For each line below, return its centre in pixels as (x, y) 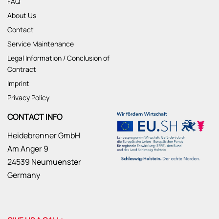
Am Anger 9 (28, 148)
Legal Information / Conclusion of (58, 58)
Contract (22, 69)
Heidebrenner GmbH (44, 135)
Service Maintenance (41, 44)
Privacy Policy (28, 97)
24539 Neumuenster (44, 162)
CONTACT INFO (35, 117)
